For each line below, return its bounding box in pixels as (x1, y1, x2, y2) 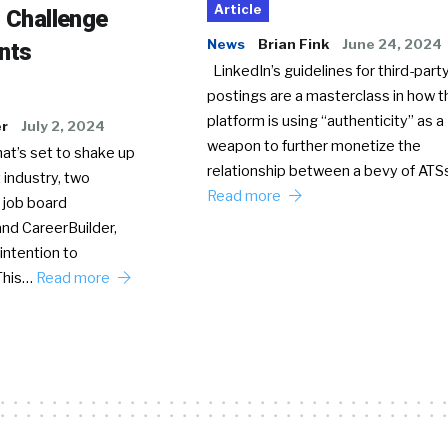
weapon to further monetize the (206, 137, 421, 156)
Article (213, 2, 262, 18)
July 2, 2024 (21, 117, 105, 134)
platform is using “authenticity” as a (206, 112, 444, 131)
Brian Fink (257, 36, 329, 53)
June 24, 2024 (341, 36, 442, 53)
